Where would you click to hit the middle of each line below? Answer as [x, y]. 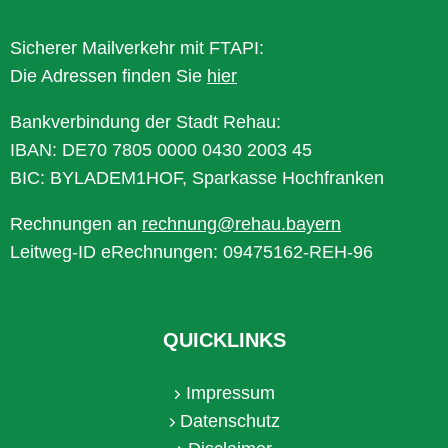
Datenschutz [230, 420]
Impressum [230, 392]
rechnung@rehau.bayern [241, 223]
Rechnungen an [76, 223]
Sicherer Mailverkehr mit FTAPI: [137, 47]
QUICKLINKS [224, 339]
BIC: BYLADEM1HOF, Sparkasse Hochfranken [197, 177]
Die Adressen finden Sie [108, 75]
